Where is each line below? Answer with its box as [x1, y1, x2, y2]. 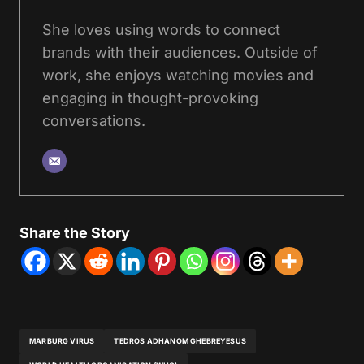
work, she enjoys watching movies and [42, 66, 314, 84]
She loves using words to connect [42, 20, 280, 38]
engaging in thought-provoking [42, 89, 258, 106]
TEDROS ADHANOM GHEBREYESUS [114, 336, 247, 346]
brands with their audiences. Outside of [42, 43, 318, 61]
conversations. [42, 111, 145, 129]
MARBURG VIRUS [29, 336, 95, 346]
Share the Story [19, 223, 130, 241]
